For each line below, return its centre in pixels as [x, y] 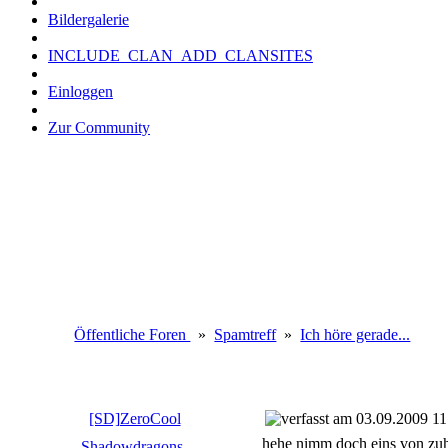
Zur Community [99, 127]
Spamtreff [245, 334]
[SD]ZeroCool [134, 418]
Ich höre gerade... [355, 334]
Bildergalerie [88, 19]
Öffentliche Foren [132, 334]
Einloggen [80, 91]
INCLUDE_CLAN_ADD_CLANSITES [180, 55]
